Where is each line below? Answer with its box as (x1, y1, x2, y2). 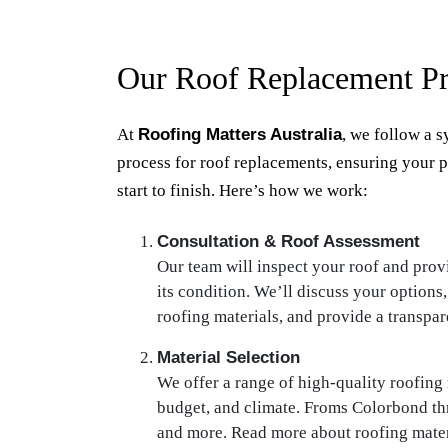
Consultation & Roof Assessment (157, 232, 420, 251)
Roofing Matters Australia (138, 125, 342, 144)
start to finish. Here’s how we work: (117, 181, 368, 200)
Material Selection (157, 348, 300, 367)
